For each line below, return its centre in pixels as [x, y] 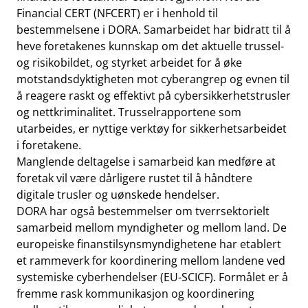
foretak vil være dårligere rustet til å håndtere [134, 178]
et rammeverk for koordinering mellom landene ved [151, 261]
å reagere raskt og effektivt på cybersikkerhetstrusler [154, 96]
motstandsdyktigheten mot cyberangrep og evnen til [153, 79]
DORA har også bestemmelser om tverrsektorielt [143, 211]
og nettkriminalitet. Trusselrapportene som [129, 112]
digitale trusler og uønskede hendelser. [118, 195]
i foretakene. [49, 145]
